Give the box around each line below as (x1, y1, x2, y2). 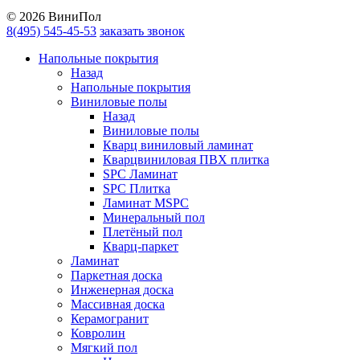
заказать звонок (100, 24, 185, 39)
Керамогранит (71, 312, 149, 326)
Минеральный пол (103, 211, 205, 225)
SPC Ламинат (103, 167, 178, 182)
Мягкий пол (71, 341, 137, 355)
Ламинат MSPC (103, 196, 189, 211)
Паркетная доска (71, 268, 162, 283)
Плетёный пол (103, 225, 182, 239)
